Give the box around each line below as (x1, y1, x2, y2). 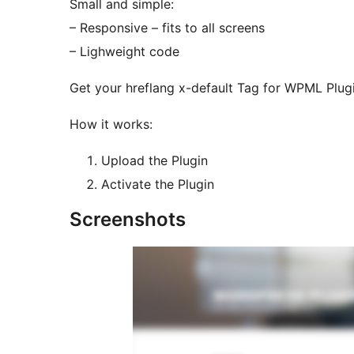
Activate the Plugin (101, 176, 214, 193)
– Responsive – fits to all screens (70, 20, 265, 36)
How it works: (70, 116, 153, 133)
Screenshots (70, 208, 186, 232)
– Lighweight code (70, 43, 179, 60)
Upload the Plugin (101, 153, 208, 169)
